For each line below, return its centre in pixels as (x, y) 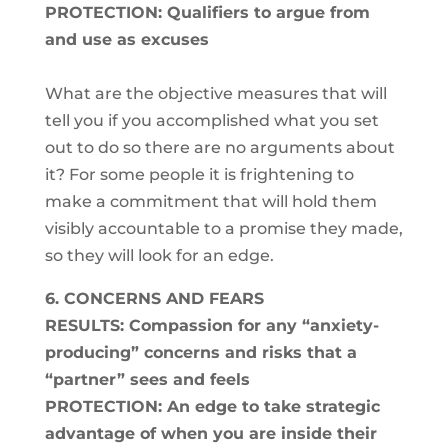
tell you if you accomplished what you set (211, 120)
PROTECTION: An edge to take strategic (212, 406)
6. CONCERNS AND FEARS (154, 298)
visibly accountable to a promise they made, (223, 228)
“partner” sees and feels (147, 379)
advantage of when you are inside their (210, 433)
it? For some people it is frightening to (199, 174)
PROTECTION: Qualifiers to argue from (207, 12)
